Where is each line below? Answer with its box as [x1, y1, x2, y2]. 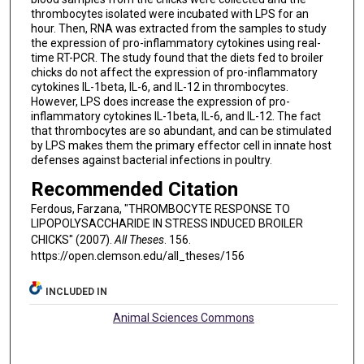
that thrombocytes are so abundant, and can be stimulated [30, 123, 331, 137]
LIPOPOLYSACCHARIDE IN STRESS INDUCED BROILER [30, 216, 303, 230]
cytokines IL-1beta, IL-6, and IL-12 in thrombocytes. [30, 80, 288, 93]
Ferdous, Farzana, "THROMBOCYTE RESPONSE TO [30, 201, 290, 215]
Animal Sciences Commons [113, 311, 255, 325]
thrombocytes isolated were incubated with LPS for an [30, 6, 309, 20]
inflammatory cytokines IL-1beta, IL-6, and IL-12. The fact [30, 109, 321, 123]
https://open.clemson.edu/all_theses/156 [30, 249, 245, 262]
